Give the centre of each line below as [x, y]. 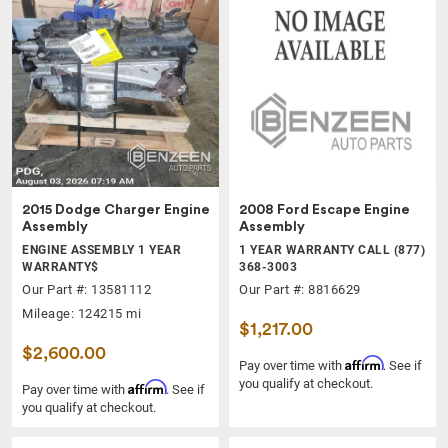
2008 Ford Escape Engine [324, 209]
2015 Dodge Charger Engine [116, 209]
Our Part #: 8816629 [300, 289]
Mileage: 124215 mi [81, 313]
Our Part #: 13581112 [86, 289]
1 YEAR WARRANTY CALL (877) [332, 249]
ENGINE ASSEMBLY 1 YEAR [101, 249]
